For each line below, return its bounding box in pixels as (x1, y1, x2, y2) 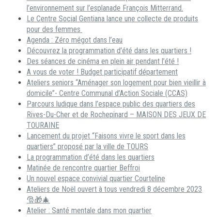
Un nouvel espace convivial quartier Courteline (27, 174, 165, 184)
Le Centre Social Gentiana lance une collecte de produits (27, 14, 198, 24)
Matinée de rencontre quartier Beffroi (27, 163, 140, 173)
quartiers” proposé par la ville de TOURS (27, 142, 148, 152)
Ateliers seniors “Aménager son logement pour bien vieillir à (27, 78, 206, 88)
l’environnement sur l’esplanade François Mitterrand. (27, 3, 183, 13)
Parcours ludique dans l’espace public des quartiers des (27, 99, 195, 109)
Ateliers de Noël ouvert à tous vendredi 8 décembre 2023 (27, 185, 202, 194)
